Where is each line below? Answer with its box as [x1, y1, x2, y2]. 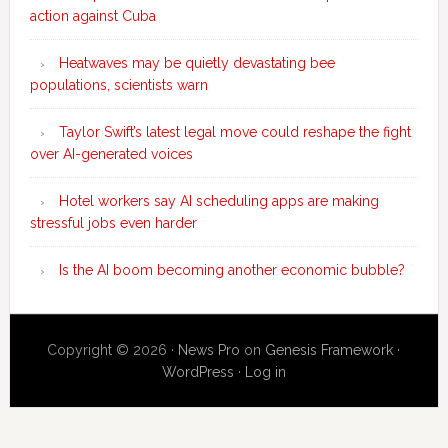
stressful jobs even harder [29, 215, 197, 232]
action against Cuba [29, 8, 156, 25]
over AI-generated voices [29, 146, 193, 163]
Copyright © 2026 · [47, 342, 179, 359]
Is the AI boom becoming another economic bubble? [58, 262, 405, 279]
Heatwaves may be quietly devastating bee [58, 55, 335, 72]
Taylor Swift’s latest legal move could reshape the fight [58, 124, 411, 141]
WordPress [161, 364, 234, 381]
